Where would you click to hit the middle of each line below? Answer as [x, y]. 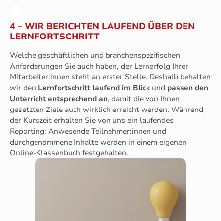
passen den [188, 88]
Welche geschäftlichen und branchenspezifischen [95, 55]
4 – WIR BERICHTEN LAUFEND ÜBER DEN [102, 26]
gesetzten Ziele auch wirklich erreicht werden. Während [107, 109]
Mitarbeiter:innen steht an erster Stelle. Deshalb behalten [110, 77]
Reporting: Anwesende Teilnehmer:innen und [88, 131]
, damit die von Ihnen [144, 98]
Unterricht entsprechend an [59, 98]
